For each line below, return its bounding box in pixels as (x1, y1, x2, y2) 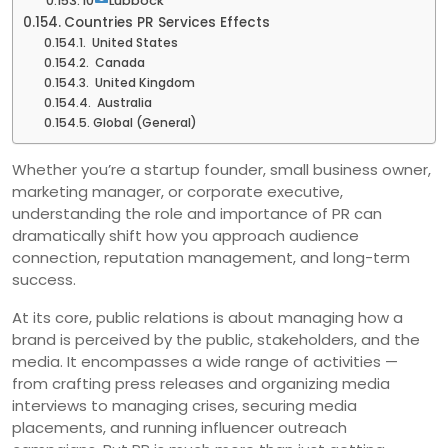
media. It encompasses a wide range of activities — (12, 350, 398, 372)
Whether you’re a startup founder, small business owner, (12, 158, 431, 180)
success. (12, 268, 76, 290)
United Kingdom (91, 73, 195, 91)
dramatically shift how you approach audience (12, 224, 359, 246)
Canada (91, 53, 145, 71)
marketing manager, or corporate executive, (12, 180, 343, 202)
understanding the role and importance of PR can (12, 202, 382, 224)
